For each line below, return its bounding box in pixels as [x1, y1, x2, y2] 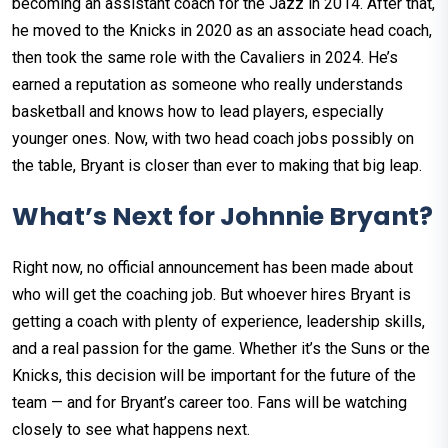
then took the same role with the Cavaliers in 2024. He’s [12, 47, 398, 67]
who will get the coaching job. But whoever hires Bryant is [12, 284, 411, 304]
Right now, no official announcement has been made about [12, 257, 413, 277]
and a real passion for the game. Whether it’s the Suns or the [12, 338, 430, 358]
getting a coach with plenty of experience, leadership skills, [12, 311, 425, 331]
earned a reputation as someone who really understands [12, 74, 403, 94]
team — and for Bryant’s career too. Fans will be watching [12, 392, 407, 412]
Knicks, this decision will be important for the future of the [12, 365, 416, 385]
